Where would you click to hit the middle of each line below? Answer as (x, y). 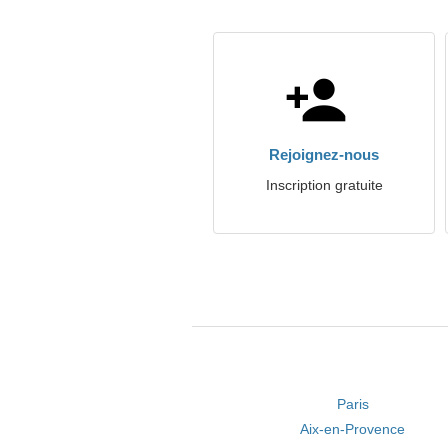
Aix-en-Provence (353, 429)
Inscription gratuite (324, 185)
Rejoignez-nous (324, 154)
